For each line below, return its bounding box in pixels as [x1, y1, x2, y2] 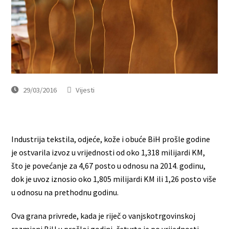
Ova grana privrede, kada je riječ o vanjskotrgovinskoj [11, 210, 196, 221]
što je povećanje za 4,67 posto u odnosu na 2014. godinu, [11, 160, 206, 171]
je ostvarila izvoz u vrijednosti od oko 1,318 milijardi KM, [11, 147, 205, 157]
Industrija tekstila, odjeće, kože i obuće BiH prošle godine [11, 133, 211, 144]
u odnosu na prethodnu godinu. [11, 187, 119, 197]
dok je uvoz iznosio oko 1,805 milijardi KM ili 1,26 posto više [11, 173, 217, 184]
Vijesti [76, 84, 95, 95]
